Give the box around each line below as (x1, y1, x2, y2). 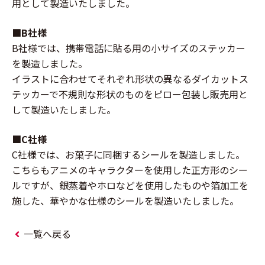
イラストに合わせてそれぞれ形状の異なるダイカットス (12, 71, 248, 86)
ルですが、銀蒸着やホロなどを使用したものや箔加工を (12, 177, 248, 192)
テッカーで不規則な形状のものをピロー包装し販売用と (12, 86, 248, 101)
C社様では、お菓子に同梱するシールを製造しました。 (12, 147, 245, 161)
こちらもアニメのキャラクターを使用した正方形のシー (12, 162, 248, 177)
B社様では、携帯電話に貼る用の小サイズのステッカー (12, 40, 245, 55)
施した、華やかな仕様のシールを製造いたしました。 (12, 193, 239, 208)
